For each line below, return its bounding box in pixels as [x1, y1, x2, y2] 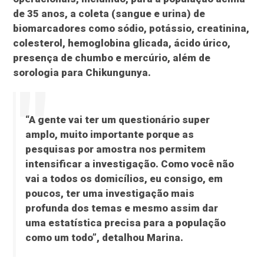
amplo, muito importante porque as [25, 128, 194, 141]
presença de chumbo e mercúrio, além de [13, 52, 211, 64]
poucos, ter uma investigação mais [25, 187, 194, 200]
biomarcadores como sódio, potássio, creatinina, [13, 22, 250, 35]
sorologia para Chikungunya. [13, 67, 151, 79]
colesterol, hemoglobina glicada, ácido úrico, [13, 37, 231, 49]
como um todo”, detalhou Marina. [25, 232, 183, 244]
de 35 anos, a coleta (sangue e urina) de [13, 8, 206, 20]
